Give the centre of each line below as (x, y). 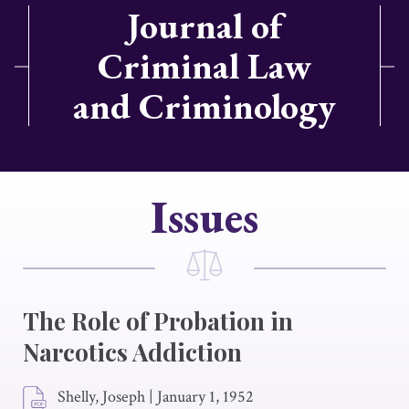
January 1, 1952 (205, 397)
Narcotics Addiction (132, 352)
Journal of (204, 26)
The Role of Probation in (158, 321)
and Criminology (204, 106)
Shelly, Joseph (101, 397)
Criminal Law (204, 66)
